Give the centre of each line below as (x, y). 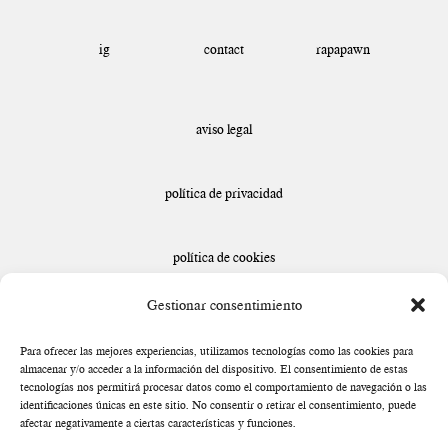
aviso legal (223, 129)
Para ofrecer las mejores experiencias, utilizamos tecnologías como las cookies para (216, 351)
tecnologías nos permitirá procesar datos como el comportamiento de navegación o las (223, 387)
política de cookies (223, 257)
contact (224, 49)
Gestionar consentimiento (224, 305)
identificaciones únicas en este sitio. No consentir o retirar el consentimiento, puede (218, 405)
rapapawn (343, 48)
